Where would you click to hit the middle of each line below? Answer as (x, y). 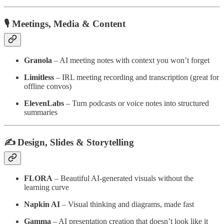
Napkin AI (42, 204)
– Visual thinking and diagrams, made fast (127, 204)
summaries (41, 112)
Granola (38, 60)
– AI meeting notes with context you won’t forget (131, 60)
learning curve (46, 187)
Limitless (39, 77)
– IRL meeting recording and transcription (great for (136, 77)
